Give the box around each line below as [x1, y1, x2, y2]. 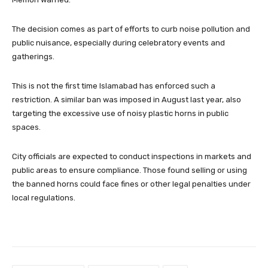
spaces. [12, 122, 41, 132]
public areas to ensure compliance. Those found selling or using [12, 165, 247, 175]
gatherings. [12, 51, 54, 61]
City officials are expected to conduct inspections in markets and [12, 151, 251, 161]
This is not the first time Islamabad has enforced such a [12, 81, 215, 90]
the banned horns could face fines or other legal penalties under [12, 179, 251, 188]
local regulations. [12, 193, 75, 202]
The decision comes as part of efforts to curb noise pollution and [12, 24, 250, 33]
